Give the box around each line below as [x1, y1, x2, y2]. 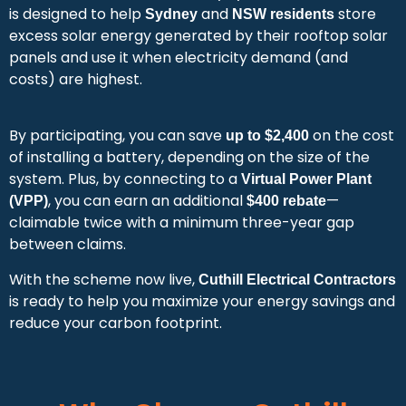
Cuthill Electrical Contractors [198, 271, 396, 287]
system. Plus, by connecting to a [9, 169, 241, 190]
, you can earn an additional [48, 190, 246, 212]
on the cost [309, 125, 394, 147]
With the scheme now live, [9, 268, 198, 290]
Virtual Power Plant [241, 171, 372, 188]
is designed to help [9, 3, 145, 24]
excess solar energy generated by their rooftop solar [9, 24, 388, 46]
